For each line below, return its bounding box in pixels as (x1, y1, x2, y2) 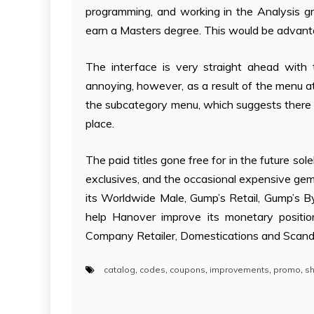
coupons (170, 264, 205, 275)
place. (86, 116, 114, 130)
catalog (104, 264, 135, 275)
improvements (210, 264, 269, 275)
